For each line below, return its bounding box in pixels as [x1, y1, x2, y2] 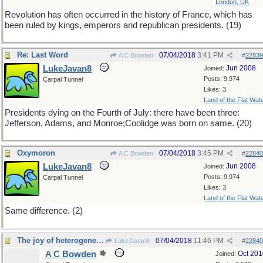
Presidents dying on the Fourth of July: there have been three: [5, 108, 240, 117]
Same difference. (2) [5, 206, 83, 215]
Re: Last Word [17, 50, 68, 59]
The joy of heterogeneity [96, 236, 104, 245]
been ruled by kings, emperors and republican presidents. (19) [5, 21, 241, 30]
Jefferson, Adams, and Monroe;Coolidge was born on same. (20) [5, 119, 252, 128]
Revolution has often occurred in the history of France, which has [5, 10, 252, 19]
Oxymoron [17, 149, 55, 157]
